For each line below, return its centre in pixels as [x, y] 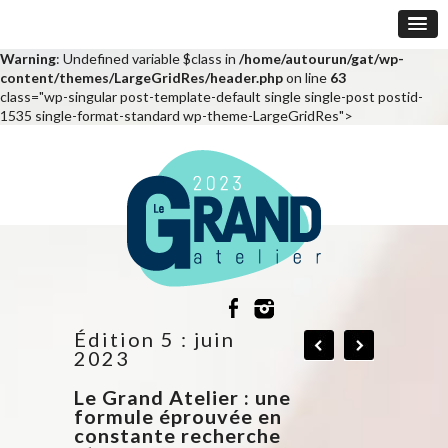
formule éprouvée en [178, 415]
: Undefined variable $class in [147, 58]
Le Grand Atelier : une [182, 396]
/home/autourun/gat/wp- [321, 58]
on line [306, 77]
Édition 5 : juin [154, 338]
